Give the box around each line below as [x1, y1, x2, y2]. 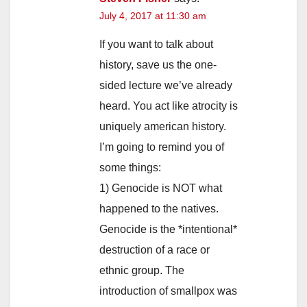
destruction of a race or [99, 244, 210, 256]
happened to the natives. [99, 203, 219, 215]
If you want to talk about [99, 38, 213, 51]
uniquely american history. [99, 121, 226, 133]
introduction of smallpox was [99, 285, 237, 297]
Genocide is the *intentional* [99, 223, 237, 236]
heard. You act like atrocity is [99, 100, 238, 112]
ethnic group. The [99, 265, 184, 277]
